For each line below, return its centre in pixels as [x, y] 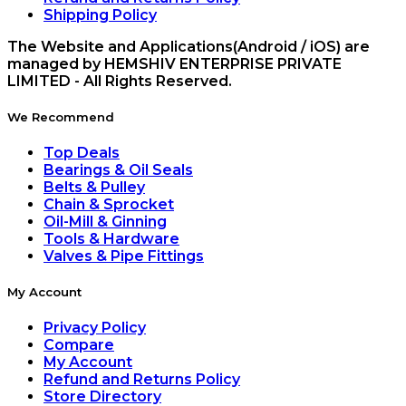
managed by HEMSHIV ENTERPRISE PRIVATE [174, 63]
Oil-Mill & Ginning [105, 222]
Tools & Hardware [111, 239]
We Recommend [61, 116]
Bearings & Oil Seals [118, 170]
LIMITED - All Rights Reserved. [120, 81]
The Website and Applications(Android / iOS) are [188, 46]
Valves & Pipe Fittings [124, 256]
